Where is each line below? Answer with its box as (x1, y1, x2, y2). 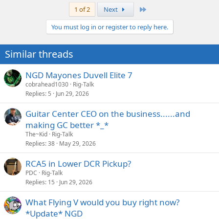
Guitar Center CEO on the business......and (25, 108, 190, 120)
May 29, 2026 (59, 139, 96, 148)
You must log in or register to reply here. (51, 22, 168, 32)
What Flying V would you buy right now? (25, 197, 179, 208)
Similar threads (5, 47, 73, 61)
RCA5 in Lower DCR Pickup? (25, 158, 131, 170)
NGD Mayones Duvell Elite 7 (25, 69, 132, 81)
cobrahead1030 (25, 80, 68, 89)
